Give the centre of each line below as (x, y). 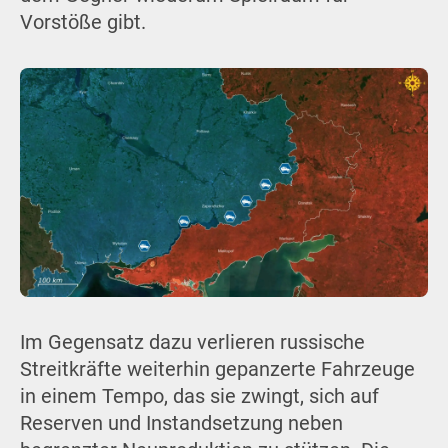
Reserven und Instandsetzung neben (181, 423)
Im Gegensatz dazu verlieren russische (192, 342)
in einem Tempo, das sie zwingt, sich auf (199, 396)
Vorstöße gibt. (82, 23)
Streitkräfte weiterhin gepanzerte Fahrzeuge (217, 369)
